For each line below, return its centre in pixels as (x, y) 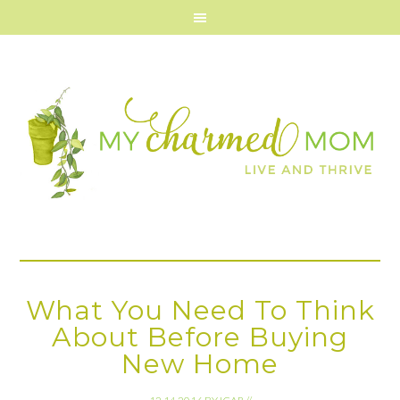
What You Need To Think (200, 310)
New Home (200, 364)
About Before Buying (200, 337)
